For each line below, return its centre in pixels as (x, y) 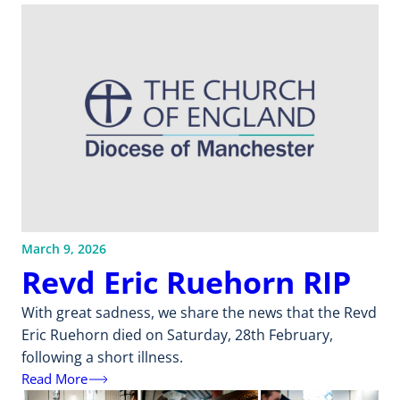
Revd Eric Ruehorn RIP (186, 281)
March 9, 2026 (64, 248)
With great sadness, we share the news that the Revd (199, 312)
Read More (54, 379)
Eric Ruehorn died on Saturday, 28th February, (177, 334)
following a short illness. (102, 357)
